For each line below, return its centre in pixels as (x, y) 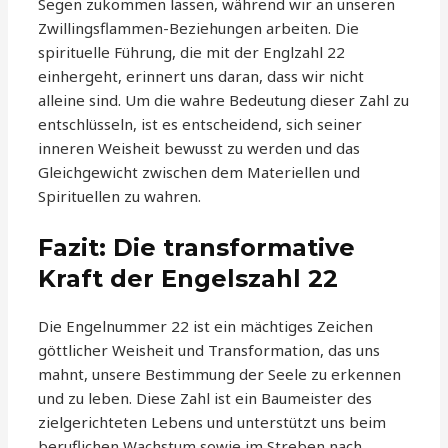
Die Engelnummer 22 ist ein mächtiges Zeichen (206, 326)
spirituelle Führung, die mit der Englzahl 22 (192, 52)
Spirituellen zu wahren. (120, 196)
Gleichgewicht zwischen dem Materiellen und (199, 172)
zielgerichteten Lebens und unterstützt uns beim (212, 422)
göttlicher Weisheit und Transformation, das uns (209, 350)
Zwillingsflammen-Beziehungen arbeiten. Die (199, 28)
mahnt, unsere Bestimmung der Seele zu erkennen (220, 374)
